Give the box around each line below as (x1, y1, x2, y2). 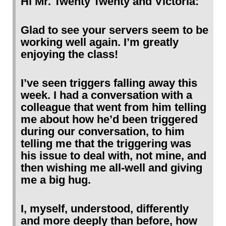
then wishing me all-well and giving (21, 161, 202, 174)
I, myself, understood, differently (21, 202, 189, 215)
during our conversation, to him (21, 125, 185, 138)
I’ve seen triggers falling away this (21, 76, 197, 89)
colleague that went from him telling (21, 100, 206, 114)
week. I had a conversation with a (21, 88, 192, 101)
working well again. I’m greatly (21, 35, 179, 48)
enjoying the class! (21, 47, 118, 61)
